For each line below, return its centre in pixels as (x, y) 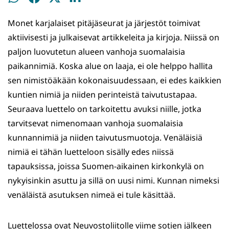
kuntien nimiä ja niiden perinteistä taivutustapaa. (102, 95)
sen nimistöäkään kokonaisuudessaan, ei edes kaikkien (114, 81)
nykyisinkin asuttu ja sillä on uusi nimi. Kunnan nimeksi (113, 181)
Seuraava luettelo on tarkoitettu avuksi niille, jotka (105, 109)
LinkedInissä (93, 13)
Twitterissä (69, 13)
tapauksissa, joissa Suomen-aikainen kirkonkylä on (106, 166)
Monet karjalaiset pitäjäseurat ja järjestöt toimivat (104, 23)
